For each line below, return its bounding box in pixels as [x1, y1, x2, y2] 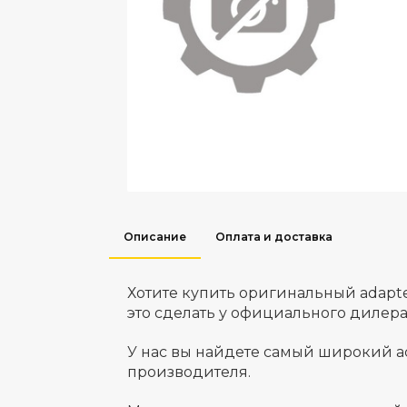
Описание [123, 229, 186, 243]
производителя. [126, 362, 251, 381]
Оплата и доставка [214, 229, 333, 243]
